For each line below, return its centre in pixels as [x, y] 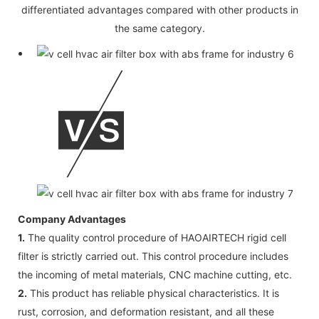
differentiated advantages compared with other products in [159, 9]
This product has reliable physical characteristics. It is [153, 293]
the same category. [159, 28]
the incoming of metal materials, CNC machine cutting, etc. [155, 274]
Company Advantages [72, 219]
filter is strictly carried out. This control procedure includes [153, 256]
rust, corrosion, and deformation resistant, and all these [146, 311]
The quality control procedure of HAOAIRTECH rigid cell [156, 237]
